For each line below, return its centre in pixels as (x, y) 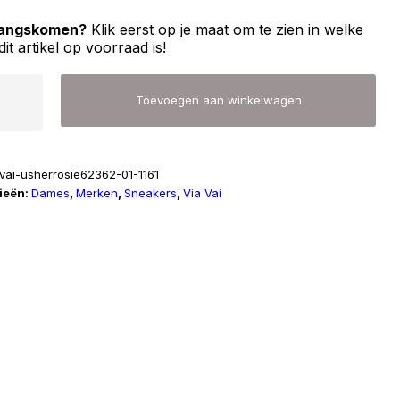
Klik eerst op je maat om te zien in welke (225, 29)
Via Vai (203, 193)
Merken (97, 193)
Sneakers (151, 193)
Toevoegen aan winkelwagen (218, 100)
